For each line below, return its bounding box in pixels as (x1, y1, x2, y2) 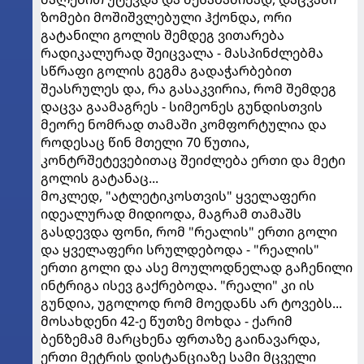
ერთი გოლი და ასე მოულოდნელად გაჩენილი (41, 258, 353, 276)
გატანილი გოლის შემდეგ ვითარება (41, 25, 284, 44)
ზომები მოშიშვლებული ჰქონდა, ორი (41, 7, 292, 26)
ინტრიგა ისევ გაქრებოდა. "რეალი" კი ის (41, 275, 314, 294)
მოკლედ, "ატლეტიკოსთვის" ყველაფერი (41, 186, 316, 205)
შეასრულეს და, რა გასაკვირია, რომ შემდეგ (41, 79, 336, 97)
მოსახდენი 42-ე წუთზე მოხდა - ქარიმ (41, 311, 292, 330)
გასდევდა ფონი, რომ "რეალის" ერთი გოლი (41, 222, 337, 240)
